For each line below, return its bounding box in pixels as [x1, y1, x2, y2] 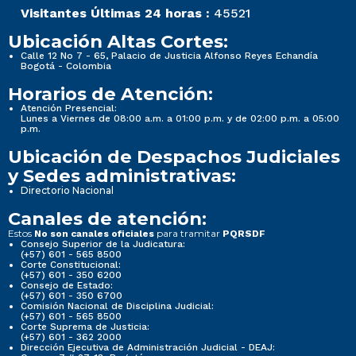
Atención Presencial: [21, 103, 117, 114]
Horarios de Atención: [8, 83, 213, 106]
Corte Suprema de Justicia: [21, 321, 149, 333]
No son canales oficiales [34, 228, 157, 240]
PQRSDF [222, 228, 265, 240]
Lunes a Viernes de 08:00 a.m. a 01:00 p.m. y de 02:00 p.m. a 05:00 [21, 113, 339, 125]
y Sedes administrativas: [8, 164, 236, 188]
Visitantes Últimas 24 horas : [21, 6, 210, 21]
